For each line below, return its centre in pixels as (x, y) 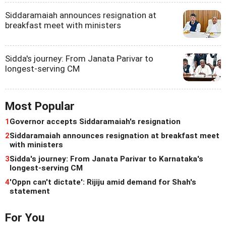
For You (25, 218)
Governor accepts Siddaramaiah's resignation (95, 122)
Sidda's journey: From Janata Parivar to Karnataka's (106, 159)
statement (30, 191)
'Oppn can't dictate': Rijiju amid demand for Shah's (103, 182)
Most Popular (40, 106)
